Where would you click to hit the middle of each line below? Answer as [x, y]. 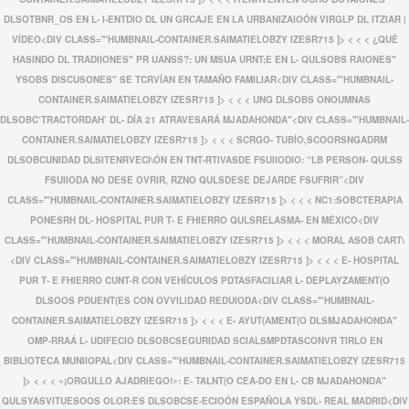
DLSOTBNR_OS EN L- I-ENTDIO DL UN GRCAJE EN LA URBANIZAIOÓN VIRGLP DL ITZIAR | [204, 19]
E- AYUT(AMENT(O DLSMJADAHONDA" [312, 320]
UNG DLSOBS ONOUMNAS [312, 100]
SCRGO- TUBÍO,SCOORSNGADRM [312, 140]
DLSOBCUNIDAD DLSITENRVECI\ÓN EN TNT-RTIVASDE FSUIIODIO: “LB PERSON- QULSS [204, 160]
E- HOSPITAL [370, 260]
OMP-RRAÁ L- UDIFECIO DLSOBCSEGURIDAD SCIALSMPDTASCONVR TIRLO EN [204, 341]
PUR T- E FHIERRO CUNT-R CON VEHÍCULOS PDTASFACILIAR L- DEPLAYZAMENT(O [204, 280]
